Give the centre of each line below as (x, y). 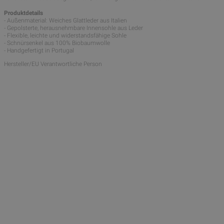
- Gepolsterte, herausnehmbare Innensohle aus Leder (73, 28)
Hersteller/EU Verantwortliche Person (53, 64)
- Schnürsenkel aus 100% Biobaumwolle (57, 43)
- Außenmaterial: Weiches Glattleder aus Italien (65, 21)
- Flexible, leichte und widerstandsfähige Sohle (65, 36)
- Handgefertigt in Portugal (39, 51)
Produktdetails (23, 13)
